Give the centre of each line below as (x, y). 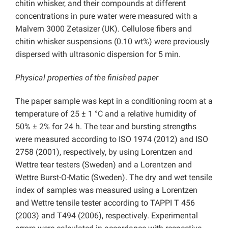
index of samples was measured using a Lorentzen (106, 190)
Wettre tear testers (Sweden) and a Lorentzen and (104, 165)
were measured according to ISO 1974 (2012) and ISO (112, 139)
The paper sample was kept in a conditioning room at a (114, 101)
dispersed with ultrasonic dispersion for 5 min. (98, 54)
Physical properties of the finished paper (87, 78)
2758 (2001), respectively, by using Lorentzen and (104, 152)
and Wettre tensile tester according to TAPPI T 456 (105, 203)
